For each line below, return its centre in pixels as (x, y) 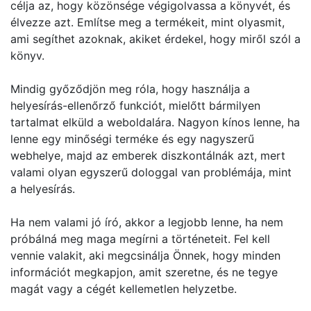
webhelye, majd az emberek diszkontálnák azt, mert (148, 155)
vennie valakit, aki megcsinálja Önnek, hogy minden (145, 255)
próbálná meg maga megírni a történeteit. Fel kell (140, 239)
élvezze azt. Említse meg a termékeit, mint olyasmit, (148, 22)
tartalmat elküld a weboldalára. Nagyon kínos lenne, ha (155, 122)
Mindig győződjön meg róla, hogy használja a (130, 89)
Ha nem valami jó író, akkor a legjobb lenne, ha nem (147, 222)
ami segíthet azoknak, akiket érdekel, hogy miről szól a (155, 39)
